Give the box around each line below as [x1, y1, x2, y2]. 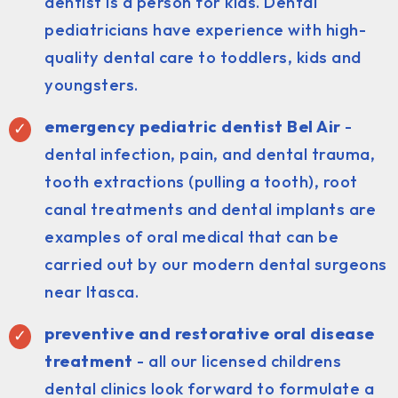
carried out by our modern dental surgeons [44, 253, 387, 275]
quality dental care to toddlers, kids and [44, 46, 362, 68]
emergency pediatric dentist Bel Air [44, 115, 341, 137]
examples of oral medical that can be [44, 226, 338, 247]
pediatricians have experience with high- [44, 19, 366, 40]
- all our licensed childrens [132, 350, 341, 371]
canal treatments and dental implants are [44, 198, 376, 219]
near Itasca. [44, 281, 139, 302]
